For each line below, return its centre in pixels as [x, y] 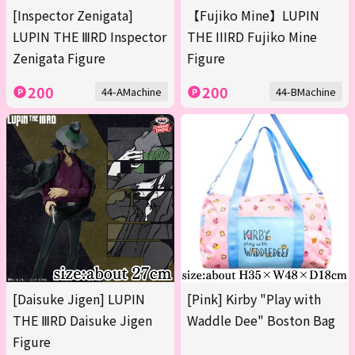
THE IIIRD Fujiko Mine [252, 37]
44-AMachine [132, 92]
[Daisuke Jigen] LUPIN [79, 299]
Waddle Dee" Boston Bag [261, 321]
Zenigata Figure [59, 58]
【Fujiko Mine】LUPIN [253, 15]
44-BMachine [306, 92]
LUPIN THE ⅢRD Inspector [90, 37]
